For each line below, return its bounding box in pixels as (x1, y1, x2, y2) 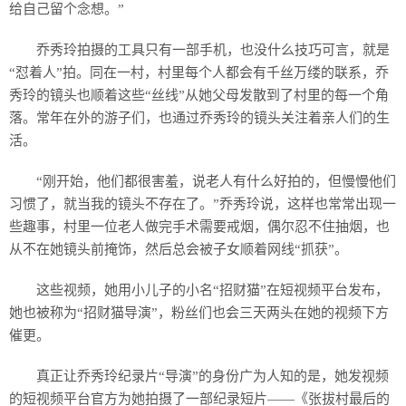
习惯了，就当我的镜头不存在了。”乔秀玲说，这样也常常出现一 (9, 196, 396, 211)
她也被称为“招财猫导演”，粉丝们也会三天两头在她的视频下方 (9, 304, 389, 320)
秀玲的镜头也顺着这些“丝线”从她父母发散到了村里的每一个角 (9, 87, 389, 102)
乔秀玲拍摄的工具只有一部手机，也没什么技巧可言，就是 (36, 42, 390, 57)
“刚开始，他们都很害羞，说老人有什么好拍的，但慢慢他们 (36, 173, 396, 188)
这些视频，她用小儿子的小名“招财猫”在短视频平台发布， (36, 282, 389, 297)
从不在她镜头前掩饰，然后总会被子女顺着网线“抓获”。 (9, 241, 348, 256)
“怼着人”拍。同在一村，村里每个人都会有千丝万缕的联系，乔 (9, 64, 389, 80)
